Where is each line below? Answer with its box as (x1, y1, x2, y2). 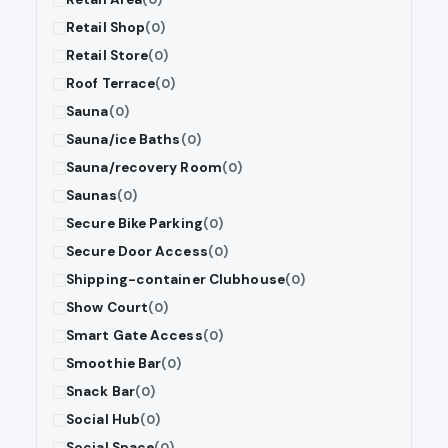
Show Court (66, 299, 148, 317)
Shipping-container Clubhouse (66, 271, 285, 289)
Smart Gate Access (66, 327, 203, 345)
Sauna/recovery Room (66, 159, 222, 177)
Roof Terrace (66, 75, 156, 93)
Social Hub (66, 411, 140, 429)
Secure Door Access (66, 243, 208, 261)
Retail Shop (66, 19, 146, 37)
